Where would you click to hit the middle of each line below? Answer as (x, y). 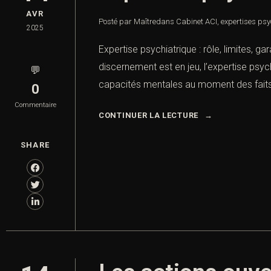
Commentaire (35, 105)
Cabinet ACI (197, 22)
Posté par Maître (127, 22)
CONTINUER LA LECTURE (149, 116)
